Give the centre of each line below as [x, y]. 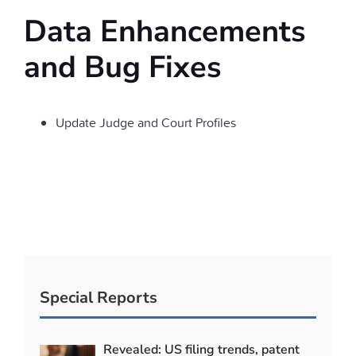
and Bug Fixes [122, 68]
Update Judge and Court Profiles [145, 123]
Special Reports [99, 298]
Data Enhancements [164, 32]
